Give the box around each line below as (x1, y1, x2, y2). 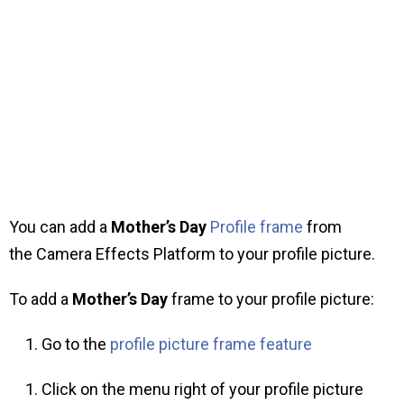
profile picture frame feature (110, 335, 312, 353)
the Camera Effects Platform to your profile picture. (9, 244, 375, 263)
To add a (9, 289, 72, 308)
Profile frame (210, 217, 303, 236)
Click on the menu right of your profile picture (41, 380, 363, 399)
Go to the (41, 335, 110, 353)
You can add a (9, 217, 111, 236)
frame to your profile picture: (168, 289, 374, 308)
